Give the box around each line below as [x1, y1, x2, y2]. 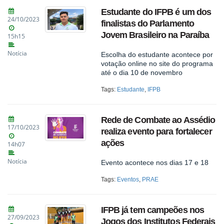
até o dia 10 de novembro [100, 68, 182, 76]
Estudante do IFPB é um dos [100, 6, 211, 17]
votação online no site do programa [100, 59, 213, 67]
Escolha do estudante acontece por [100, 50, 213, 58]
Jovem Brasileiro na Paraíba [100, 29, 209, 40]
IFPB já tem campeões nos [100, 205, 204, 215]
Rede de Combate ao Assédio [100, 115, 215, 125]
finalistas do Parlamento [100, 18, 194, 28]
